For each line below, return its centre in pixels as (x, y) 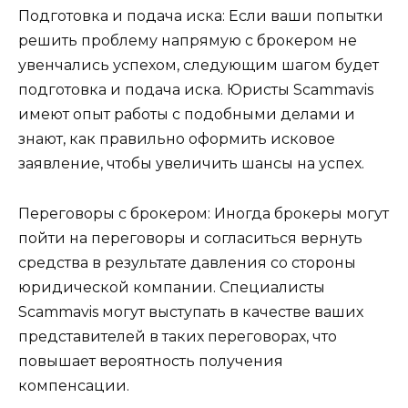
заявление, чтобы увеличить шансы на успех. (191, 164)
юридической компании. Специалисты (172, 287)
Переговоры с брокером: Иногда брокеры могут (204, 213)
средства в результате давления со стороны (187, 262)
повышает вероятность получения (151, 361)
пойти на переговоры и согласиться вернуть (190, 238)
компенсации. (74, 385)
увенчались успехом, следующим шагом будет (199, 66)
